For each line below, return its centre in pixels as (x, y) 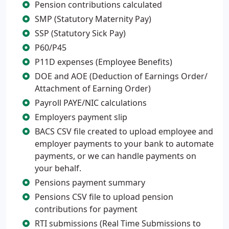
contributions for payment (86, 209)
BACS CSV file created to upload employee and (124, 131)
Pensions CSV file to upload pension (104, 197)
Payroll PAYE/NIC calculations (91, 103)
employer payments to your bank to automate (124, 144)
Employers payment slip (81, 117)
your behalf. (58, 168)
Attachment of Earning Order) (93, 88)
